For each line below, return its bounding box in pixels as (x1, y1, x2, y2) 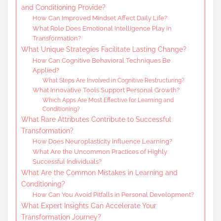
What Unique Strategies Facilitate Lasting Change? (21, 44, 186, 53)
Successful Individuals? (32, 157, 102, 165)
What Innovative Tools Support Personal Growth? (32, 86, 180, 94)
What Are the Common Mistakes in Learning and (21, 168, 178, 177)
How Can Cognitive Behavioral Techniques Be (32, 56, 171, 64)
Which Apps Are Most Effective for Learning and (42, 96, 174, 104)
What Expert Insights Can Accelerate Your (21, 201, 156, 210)
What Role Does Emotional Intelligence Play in (32, 24, 172, 32)
